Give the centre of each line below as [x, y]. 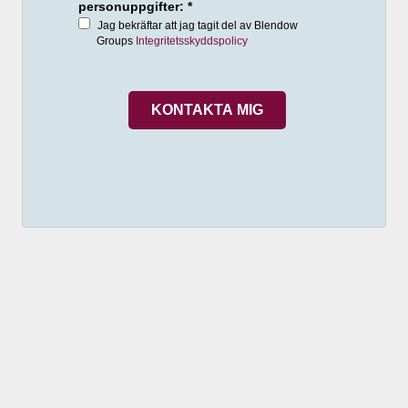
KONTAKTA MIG [207, 109]
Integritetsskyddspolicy [192, 41]
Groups [116, 41]
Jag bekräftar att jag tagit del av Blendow [198, 25]
